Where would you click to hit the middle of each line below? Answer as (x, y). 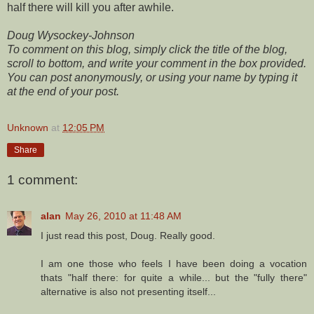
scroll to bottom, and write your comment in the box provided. (157, 64)
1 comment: (42, 179)
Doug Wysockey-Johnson (71, 36)
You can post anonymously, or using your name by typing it (152, 78)
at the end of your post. (63, 92)
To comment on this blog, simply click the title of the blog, (147, 50)
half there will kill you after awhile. (90, 8)
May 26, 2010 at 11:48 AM (123, 216)
